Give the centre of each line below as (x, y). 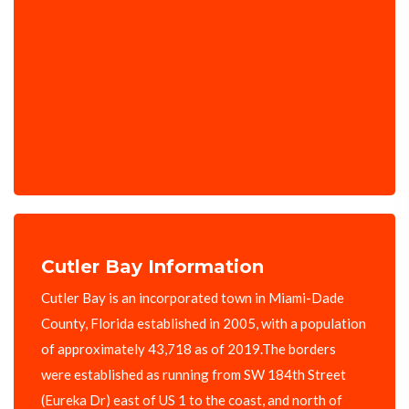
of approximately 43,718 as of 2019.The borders (189, 349)
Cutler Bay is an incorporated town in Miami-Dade (193, 298)
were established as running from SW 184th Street (194, 375)
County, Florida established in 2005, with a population (204, 324)
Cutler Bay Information (152, 267)
